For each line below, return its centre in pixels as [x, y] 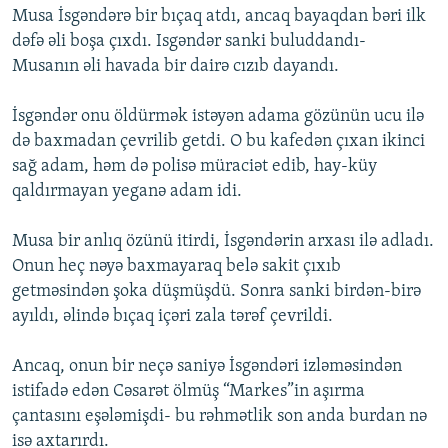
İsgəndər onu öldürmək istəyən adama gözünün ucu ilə [218, 117]
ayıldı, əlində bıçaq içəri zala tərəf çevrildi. [172, 317]
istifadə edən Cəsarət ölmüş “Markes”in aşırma [188, 392]
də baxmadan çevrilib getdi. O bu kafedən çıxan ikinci [218, 142]
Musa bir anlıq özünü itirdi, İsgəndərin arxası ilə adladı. [223, 242]
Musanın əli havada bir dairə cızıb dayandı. [175, 67]
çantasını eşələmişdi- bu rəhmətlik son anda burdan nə [219, 417]
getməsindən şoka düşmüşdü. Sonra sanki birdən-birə [216, 292]
